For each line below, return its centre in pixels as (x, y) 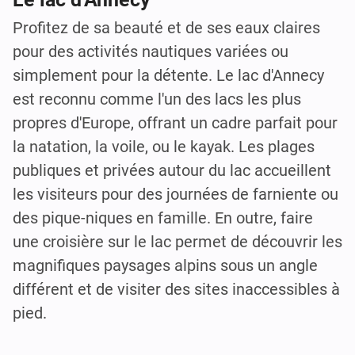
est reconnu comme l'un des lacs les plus (157, 99)
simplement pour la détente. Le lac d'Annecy (168, 76)
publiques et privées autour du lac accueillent (172, 171)
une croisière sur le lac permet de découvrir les (177, 242)
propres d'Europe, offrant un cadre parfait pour (175, 123)
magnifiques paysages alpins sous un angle (165, 266)
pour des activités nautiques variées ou (151, 52)
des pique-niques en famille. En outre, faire (163, 218)
